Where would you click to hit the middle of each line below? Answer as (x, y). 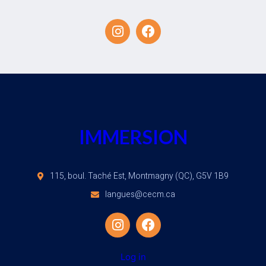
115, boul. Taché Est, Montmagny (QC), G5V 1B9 (139, 176)
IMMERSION (133, 137)
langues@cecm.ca (140, 194)
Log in (133, 257)
